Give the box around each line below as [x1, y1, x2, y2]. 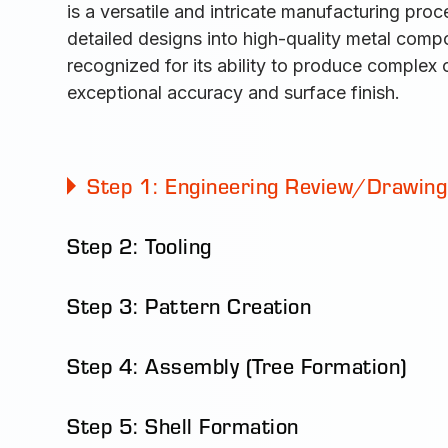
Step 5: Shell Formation [67, 412, 299, 440]
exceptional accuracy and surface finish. [67, 82, 401, 103]
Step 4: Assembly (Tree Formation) [67, 352, 407, 380]
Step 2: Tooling [67, 232, 212, 260]
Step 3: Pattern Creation [67, 292, 312, 320]
